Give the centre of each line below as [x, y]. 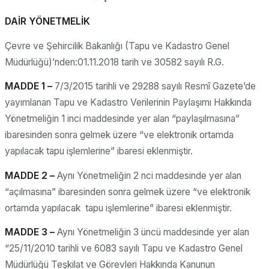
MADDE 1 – [29, 86]
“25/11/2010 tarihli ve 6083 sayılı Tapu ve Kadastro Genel [124, 249]
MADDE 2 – [31, 175]
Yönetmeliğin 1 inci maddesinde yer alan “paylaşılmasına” [122, 119]
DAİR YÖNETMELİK [47, 22]
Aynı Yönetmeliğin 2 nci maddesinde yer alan [149, 175]
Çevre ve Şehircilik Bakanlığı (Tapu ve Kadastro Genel [117, 46]
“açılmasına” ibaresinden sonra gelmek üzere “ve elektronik [128, 192]
